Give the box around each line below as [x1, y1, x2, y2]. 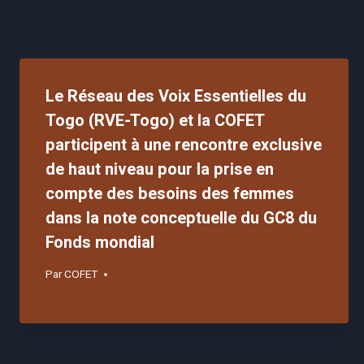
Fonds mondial [45, 231, 154, 255]
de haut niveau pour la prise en [45, 158, 274, 182]
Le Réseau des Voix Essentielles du [45, 84, 306, 109]
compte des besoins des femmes [45, 182, 294, 206]
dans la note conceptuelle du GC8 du [45, 206, 317, 231]
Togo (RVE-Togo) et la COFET [45, 109, 265, 133]
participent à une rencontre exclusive [45, 133, 322, 158]
